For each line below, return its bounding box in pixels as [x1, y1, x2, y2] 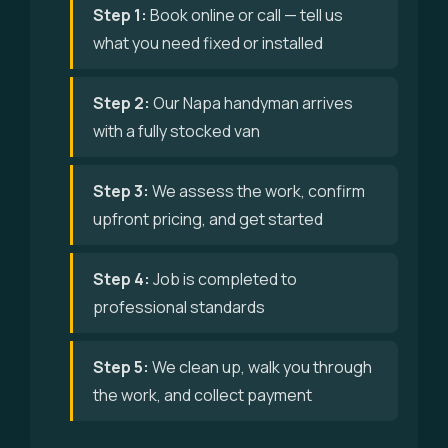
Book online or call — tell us [147, 4, 343, 26]
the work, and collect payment [93, 384, 312, 406]
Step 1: [93, 4, 147, 26]
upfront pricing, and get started [93, 208, 323, 230]
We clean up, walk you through [149, 356, 372, 378]
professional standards [93, 296, 265, 318]
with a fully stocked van [93, 120, 260, 142]
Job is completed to [150, 268, 297, 290]
